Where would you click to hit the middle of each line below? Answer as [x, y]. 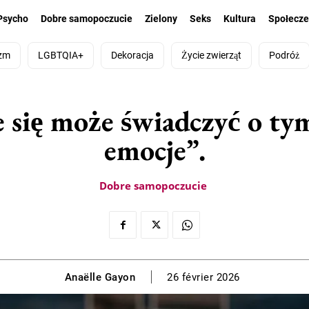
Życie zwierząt [211, 56]
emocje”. [154, 150]
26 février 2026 [203, 278]
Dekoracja [132, 56]
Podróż [284, 56]
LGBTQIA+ [61, 56]
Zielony [161, 19]
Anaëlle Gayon [100, 277]
